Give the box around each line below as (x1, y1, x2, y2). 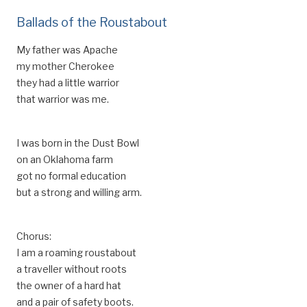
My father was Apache (16, 44, 118, 56)
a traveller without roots (16, 263, 127, 275)
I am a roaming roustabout (16, 247, 136, 258)
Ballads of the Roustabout (16, 15, 167, 29)
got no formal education (16, 170, 126, 182)
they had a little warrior (16, 77, 119, 88)
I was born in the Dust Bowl (16, 137, 139, 149)
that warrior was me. (16, 93, 109, 105)
